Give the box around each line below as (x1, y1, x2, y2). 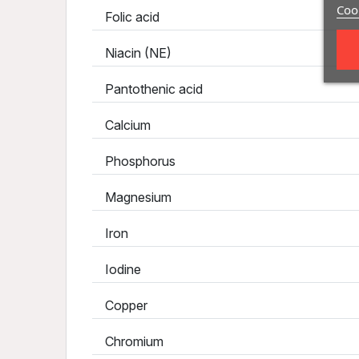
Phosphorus (95, 153, 175, 169)
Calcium (95, 117, 157, 133)
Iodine (95, 261, 141, 277)
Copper (95, 297, 147, 313)
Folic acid (95, 9, 159, 25)
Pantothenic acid (95, 81, 203, 97)
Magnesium (95, 189, 171, 205)
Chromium (95, 333, 163, 349)
